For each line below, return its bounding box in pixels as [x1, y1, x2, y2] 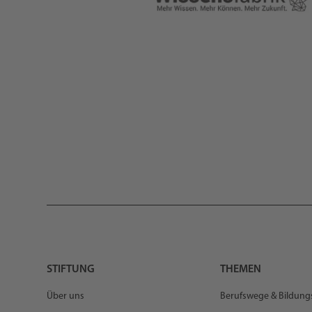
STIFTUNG [47, 263, 95, 275]
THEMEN [219, 263, 261, 275]
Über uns [47, 290, 85, 302]
